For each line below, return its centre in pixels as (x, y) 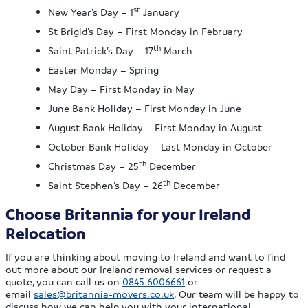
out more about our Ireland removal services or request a (139, 269)
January (160, 12)
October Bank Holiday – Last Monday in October (161, 147)
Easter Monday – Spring (104, 70)
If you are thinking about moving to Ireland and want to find (146, 257)
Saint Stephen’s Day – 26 (106, 185)
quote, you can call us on (64, 282)
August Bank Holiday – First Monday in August (155, 128)
